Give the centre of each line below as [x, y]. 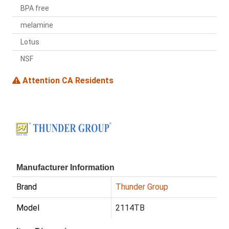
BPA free [35, 8]
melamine [37, 25]
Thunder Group [142, 187]
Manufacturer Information [65, 168]
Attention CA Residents [67, 81]
